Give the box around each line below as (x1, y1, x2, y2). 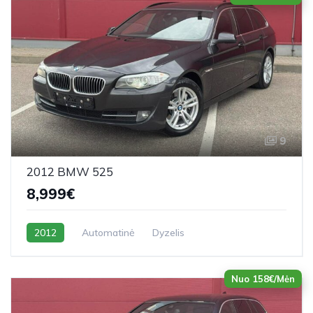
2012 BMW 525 (27, 163, 113, 179)
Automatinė (82, 226, 135, 239)
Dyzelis (152, 226, 184, 239)
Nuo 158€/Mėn (231, 272, 295, 284)
